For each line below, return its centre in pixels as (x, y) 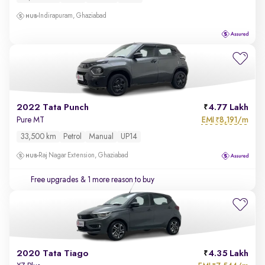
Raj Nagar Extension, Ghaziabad (83, 156)
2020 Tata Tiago (52, 254)
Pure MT (30, 120)
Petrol (72, 137)
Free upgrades (54, 180)
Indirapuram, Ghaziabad (72, 16)
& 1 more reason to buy (117, 180)
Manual (101, 137)
